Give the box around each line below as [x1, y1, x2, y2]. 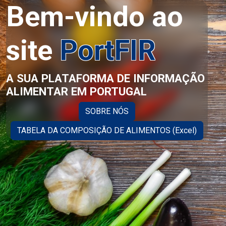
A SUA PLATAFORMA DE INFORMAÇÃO [6, 72, 205, 85]
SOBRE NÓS [85, 106, 129, 116]
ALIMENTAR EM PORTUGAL [6, 85, 147, 98]
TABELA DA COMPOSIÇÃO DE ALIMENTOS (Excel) [17, 126, 197, 135]
